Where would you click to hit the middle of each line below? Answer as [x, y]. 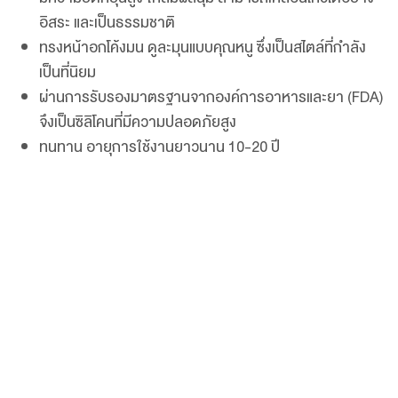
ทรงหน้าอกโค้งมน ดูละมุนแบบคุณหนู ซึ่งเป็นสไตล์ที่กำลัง [202, 48]
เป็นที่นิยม [67, 72]
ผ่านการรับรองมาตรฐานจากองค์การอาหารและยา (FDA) [211, 97]
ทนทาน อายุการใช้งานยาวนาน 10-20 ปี [159, 147]
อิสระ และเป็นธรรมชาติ [107, 23]
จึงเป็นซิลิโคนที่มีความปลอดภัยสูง [137, 122]
